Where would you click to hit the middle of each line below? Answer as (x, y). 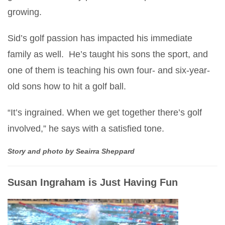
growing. (25, 12)
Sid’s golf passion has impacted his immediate (100, 38)
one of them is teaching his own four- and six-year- (109, 70)
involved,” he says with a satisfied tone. (86, 128)
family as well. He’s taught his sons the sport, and (108, 54)
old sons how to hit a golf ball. (67, 86)
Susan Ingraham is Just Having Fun (94, 182)
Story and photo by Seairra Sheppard (71, 151)
